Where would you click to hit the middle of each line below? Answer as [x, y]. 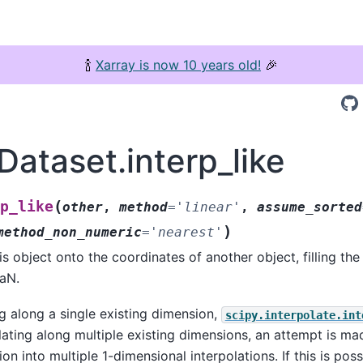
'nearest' [186, 232]
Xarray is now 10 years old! [178, 65]
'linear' [208, 207]
